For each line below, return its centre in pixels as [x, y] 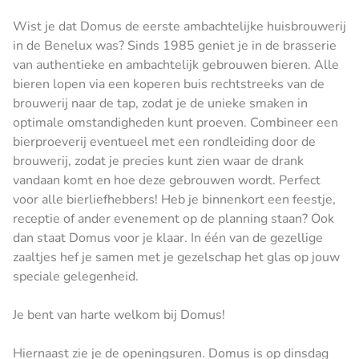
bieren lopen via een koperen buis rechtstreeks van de [169, 84]
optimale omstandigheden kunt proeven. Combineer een [175, 122]
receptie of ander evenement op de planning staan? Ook [173, 218]
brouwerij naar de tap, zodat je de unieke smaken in [160, 103]
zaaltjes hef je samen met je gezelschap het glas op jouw [176, 257]
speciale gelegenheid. [76, 276]
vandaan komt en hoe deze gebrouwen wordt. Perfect [167, 180]
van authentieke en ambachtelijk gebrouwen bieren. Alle [176, 65]
